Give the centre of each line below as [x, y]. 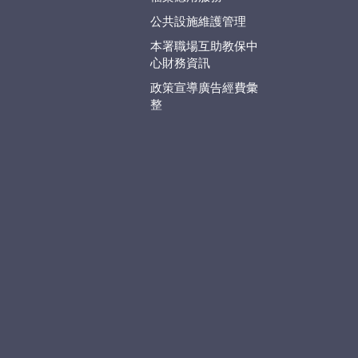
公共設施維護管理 [198, 22]
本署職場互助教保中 [204, 46]
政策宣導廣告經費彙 [204, 88]
